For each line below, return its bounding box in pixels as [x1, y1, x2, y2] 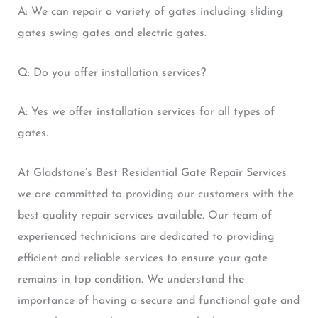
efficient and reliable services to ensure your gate [17, 252, 268, 264]
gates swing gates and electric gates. [17, 27, 207, 39]
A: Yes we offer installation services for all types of [17, 106, 275, 119]
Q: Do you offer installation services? [17, 67, 206, 79]
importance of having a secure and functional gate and [17, 295, 300, 307]
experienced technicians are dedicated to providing [17, 231, 275, 243]
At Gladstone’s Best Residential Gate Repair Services [17, 167, 287, 179]
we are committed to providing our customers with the [17, 188, 294, 200]
